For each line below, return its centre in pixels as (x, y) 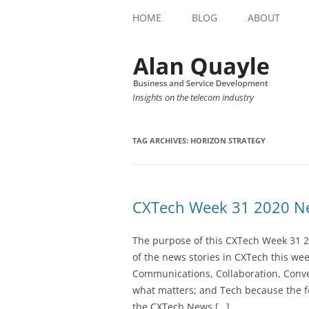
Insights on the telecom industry (193, 97)
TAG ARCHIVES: (161, 141)
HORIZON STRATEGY (228, 141)
